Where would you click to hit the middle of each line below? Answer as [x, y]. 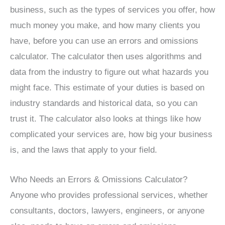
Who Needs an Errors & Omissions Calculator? [99, 179]
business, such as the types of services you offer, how [113, 10]
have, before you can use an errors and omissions [104, 41]
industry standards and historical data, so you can [104, 103]
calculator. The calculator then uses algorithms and [106, 57]
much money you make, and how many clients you [105, 26]
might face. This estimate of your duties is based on [107, 88]
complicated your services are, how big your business [111, 135]
